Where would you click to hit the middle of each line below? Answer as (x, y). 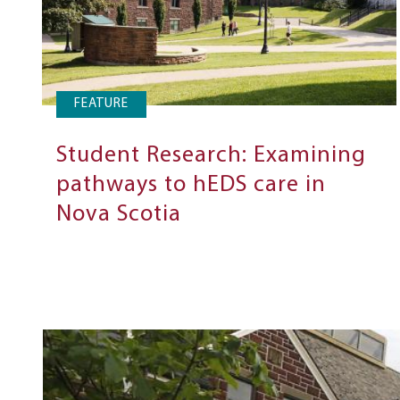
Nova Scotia (119, 215)
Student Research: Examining (211, 156)
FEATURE (101, 104)
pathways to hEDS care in (191, 186)
